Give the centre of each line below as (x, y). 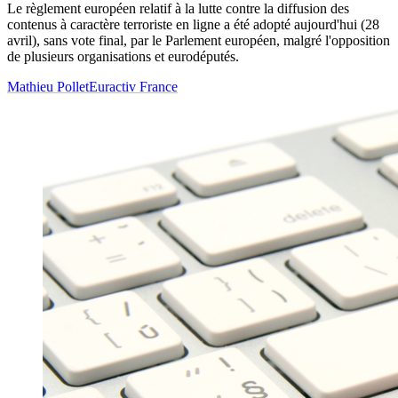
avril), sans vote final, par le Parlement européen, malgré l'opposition (199, 41)
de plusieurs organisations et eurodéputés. (123, 57)
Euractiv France (133, 87)
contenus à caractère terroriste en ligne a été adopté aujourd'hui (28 (193, 25)
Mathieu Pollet (48, 87)
